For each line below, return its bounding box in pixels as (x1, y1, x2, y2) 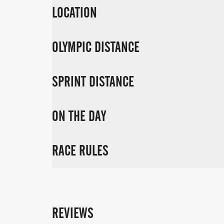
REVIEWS (52, 204, 93, 221)
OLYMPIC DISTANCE (52, 38, 139, 55)
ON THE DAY (52, 107, 106, 124)
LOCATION (52, 4, 97, 21)
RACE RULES (52, 142, 108, 159)
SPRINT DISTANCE (52, 73, 134, 90)
